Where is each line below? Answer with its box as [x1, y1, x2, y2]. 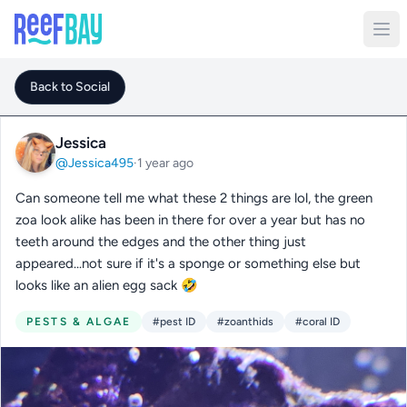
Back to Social [30, 79, 110, 94]
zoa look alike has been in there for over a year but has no [15, 212, 365, 228]
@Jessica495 [55, 155, 134, 171]
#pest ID [153, 315, 196, 328]
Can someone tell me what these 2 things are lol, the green [15, 190, 372, 206]
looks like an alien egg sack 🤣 [15, 277, 198, 293]
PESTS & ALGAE [26, 315, 132, 328]
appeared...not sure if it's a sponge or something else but [15, 255, 361, 272]
